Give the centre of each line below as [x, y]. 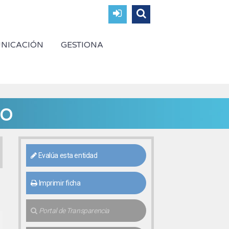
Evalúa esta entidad [67, 155]
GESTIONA [82, 45]
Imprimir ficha [59, 183]
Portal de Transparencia [73, 211]
